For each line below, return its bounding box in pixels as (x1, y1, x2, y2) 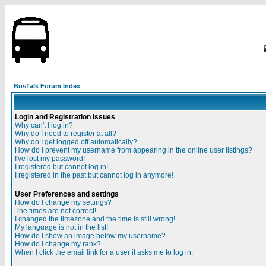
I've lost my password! (15, 154, 85, 163)
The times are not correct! (15, 207, 96, 215)
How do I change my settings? (15, 198, 112, 207)
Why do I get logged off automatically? (15, 138, 137, 146)
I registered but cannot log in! (15, 163, 108, 171)
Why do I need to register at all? (15, 129, 116, 138)
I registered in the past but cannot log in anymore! (15, 171, 173, 179)
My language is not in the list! (15, 223, 108, 232)
